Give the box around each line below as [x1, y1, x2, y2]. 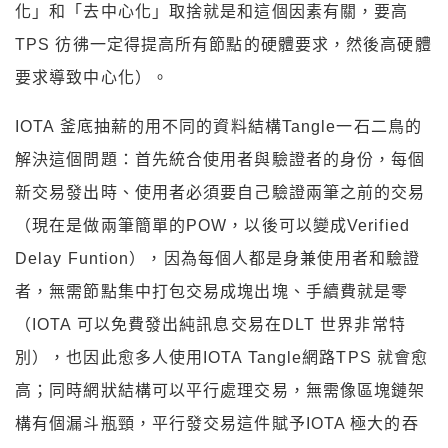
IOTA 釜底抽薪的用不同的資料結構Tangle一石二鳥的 [15, 118, 422, 136]
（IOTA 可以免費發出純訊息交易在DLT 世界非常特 [15, 316, 406, 334]
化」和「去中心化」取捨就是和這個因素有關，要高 [15, 3, 409, 21]
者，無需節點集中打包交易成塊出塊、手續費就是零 [15, 283, 409, 301]
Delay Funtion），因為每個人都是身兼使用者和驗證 [15, 250, 421, 268]
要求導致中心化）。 [15, 69, 169, 87]
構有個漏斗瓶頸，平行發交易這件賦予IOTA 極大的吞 [15, 415, 419, 433]
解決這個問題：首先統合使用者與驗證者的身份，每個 [15, 151, 426, 169]
